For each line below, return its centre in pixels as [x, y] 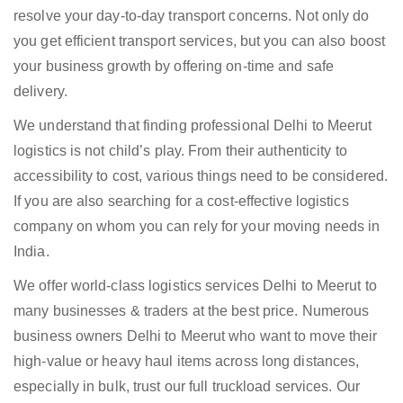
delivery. [40, 92]
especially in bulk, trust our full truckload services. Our [187, 387]
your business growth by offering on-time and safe [174, 67]
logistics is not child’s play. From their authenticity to [180, 151]
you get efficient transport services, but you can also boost [200, 41]
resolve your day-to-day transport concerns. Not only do [192, 16]
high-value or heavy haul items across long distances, [187, 362]
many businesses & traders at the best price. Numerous [192, 311]
